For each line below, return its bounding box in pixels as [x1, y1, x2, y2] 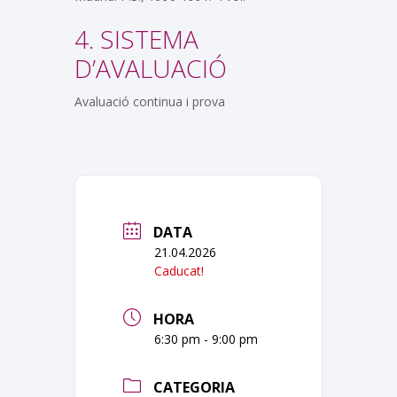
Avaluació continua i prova [74, 92, 225, 110]
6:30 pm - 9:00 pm [154, 330, 258, 347]
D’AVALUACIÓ [74, 51, 227, 85]
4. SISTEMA [74, 21, 198, 56]
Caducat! [154, 261, 204, 279]
